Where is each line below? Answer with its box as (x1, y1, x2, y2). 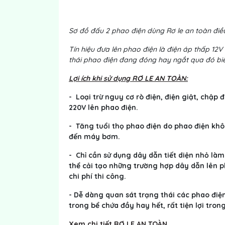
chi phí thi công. (69, 172, 126, 181)
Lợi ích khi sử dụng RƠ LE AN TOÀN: (69, 74, 188, 83)
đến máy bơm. (69, 132, 120, 141)
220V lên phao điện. (69, 103, 138, 112)
